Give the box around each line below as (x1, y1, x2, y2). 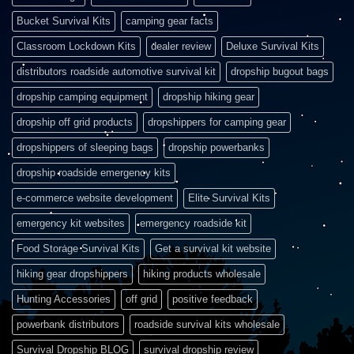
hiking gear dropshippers (17, 267, 128, 280)
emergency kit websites (17, 217, 125, 229)
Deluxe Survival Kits (226, 40, 319, 52)
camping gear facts (126, 14, 213, 27)
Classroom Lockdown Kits (17, 40, 136, 52)
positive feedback (172, 292, 253, 305)
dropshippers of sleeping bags (17, 141, 153, 153)
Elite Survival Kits (188, 191, 270, 204)
